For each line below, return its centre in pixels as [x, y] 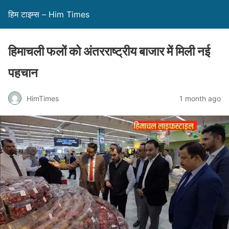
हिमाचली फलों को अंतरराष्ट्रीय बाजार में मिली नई [109, 51]
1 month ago [200, 98]
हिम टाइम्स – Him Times [49, 14]
